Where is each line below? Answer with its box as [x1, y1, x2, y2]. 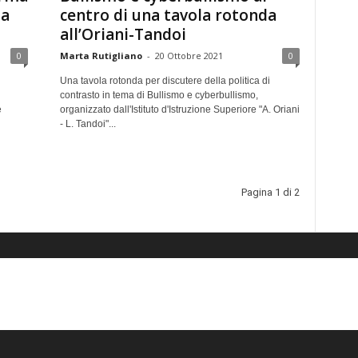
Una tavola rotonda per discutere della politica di [59, 75, 270, 86]
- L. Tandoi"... [59, 118, 116, 129]
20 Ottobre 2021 [154, 50, 223, 62]
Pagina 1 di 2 [241, 186, 300, 198]
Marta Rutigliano [59, 50, 142, 62]
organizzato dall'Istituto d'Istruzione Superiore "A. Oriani [59, 104, 300, 115]
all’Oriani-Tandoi [59, 24, 186, 45]
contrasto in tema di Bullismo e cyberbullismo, [59, 89, 258, 101]
